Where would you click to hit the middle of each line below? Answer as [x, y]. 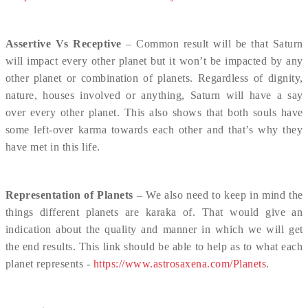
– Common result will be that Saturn [212, 44]
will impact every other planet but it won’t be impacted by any [154, 61]
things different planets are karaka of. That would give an [154, 212]
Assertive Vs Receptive [63, 44]
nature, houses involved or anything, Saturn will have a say [154, 95]
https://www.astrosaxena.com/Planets [179, 264]
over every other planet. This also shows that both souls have [154, 112]
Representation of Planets [69, 195]
